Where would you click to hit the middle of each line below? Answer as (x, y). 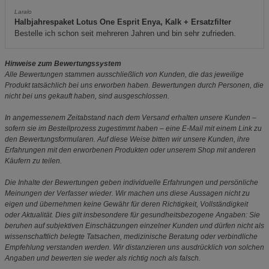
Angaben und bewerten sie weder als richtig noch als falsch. (103, 258)
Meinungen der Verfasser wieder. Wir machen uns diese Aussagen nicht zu (127, 193)
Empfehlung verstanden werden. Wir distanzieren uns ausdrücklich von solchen (134, 247)
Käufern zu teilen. (33, 161)
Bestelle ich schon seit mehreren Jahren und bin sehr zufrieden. (125, 33)
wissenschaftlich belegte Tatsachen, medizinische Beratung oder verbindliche (131, 236)
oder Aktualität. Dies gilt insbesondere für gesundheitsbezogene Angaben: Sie (132, 215)
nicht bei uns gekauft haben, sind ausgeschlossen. (87, 96)
